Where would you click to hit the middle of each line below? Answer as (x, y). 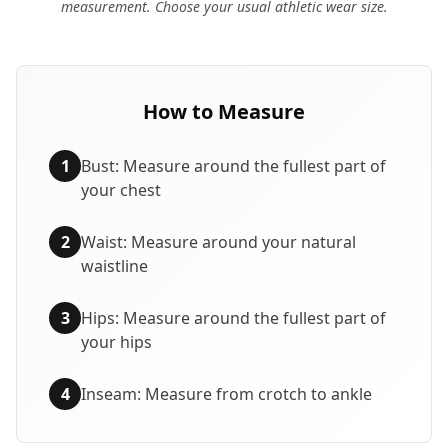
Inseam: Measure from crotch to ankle (226, 394)
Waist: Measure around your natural (218, 242)
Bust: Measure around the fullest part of (233, 166)
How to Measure (224, 111)
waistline (114, 266)
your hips (116, 342)
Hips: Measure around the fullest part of (233, 318)
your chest (121, 190)
